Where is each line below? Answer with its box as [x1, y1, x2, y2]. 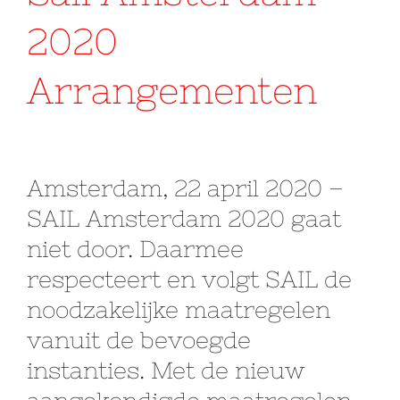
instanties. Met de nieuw [27, 356, 304, 383]
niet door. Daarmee [27, 235, 244, 262]
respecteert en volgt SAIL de [27, 265, 352, 292]
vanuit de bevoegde [27, 326, 251, 353]
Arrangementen [27, 69, 317, 112]
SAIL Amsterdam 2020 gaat [27, 204, 341, 231]
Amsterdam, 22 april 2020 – [27, 174, 344, 201]
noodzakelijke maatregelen [27, 296, 330, 322]
